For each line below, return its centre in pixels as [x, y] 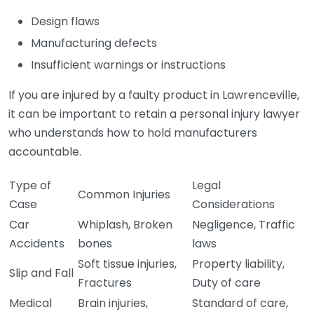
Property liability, [238, 264]
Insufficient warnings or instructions [128, 65]
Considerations [233, 204]
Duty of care [226, 283]
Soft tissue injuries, [127, 264]
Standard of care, [240, 303]
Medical [30, 303]
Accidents [37, 244]
